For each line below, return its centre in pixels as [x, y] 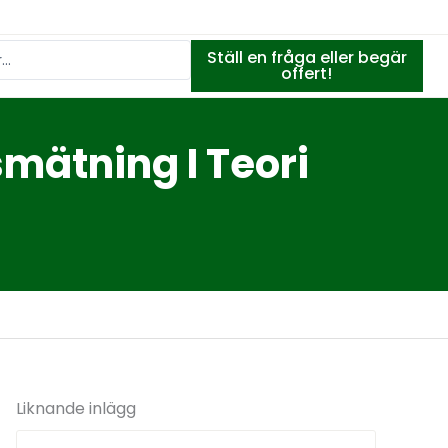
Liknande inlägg [76, 409]
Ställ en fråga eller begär [306, 57]
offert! [307, 73]
